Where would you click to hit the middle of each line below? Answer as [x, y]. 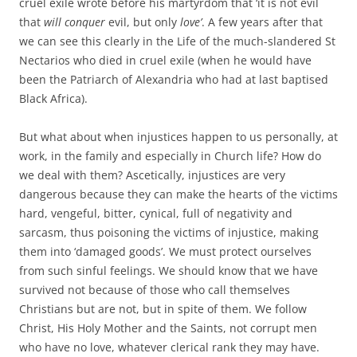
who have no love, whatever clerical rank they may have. [169, 347]
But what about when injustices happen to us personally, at [178, 136]
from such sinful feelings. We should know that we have [169, 270]
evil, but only [143, 22]
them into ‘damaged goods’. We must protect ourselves [165, 251]
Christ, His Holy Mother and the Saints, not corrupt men [168, 328]
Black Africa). [53, 98]
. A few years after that [262, 22]
